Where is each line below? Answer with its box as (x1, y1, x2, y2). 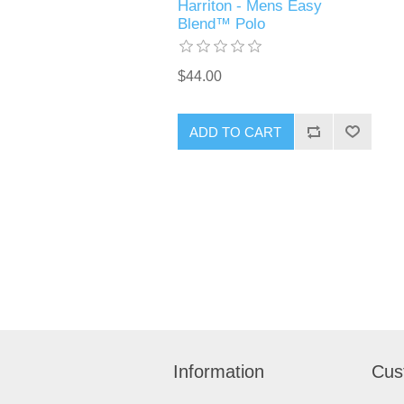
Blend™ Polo (177, 15, 265, 33)
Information (173, 362, 264, 382)
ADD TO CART (189, 124, 282, 140)
